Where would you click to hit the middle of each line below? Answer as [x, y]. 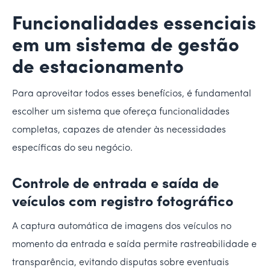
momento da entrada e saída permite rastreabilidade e [134, 244]
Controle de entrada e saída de [115, 184]
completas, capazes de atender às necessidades [119, 130]
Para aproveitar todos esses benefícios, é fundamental [132, 94]
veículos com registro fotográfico [123, 202]
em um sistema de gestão [126, 46]
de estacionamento [98, 68]
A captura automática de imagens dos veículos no [122, 226]
